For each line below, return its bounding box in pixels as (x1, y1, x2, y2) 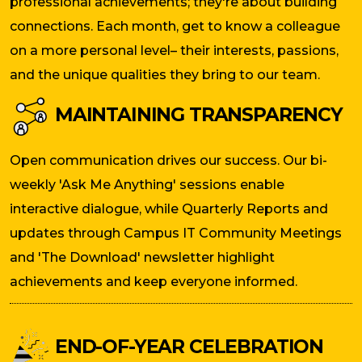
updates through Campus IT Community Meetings (10, 225, 342, 242)
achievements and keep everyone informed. (10, 274, 297, 290)
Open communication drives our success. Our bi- (10, 153, 327, 169)
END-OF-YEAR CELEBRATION (50, 335, 324, 359)
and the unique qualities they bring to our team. (10, 67, 320, 83)
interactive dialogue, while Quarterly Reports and (10, 201, 328, 217)
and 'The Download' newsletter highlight (10, 250, 275, 266)
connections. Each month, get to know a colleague (10, 19, 340, 35)
